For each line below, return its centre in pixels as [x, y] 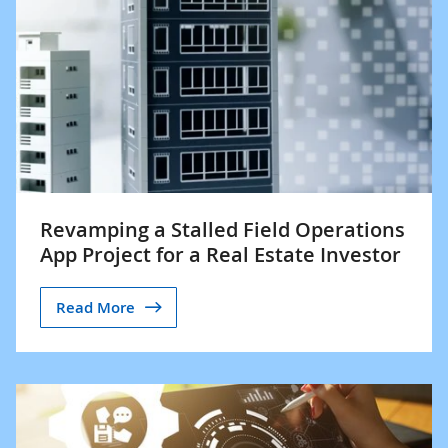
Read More [95, 307]
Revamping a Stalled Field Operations [222, 229]
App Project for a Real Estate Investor [220, 254]
